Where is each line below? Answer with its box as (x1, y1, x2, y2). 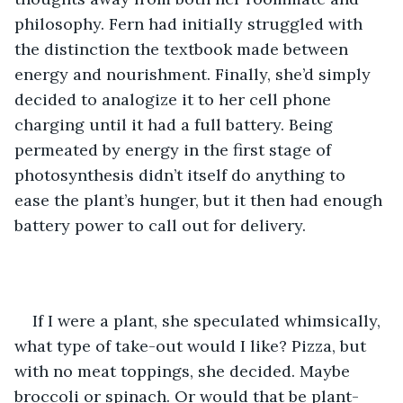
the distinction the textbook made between (14, 38, 353, 59)
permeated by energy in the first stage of (14, 139, 336, 160)
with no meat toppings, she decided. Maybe (14, 360, 354, 381)
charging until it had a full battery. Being (14, 113, 337, 135)
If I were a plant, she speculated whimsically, (32, 309, 385, 331)
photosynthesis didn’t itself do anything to (14, 164, 350, 185)
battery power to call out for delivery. (14, 214, 306, 236)
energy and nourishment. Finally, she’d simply (14, 63, 375, 85)
